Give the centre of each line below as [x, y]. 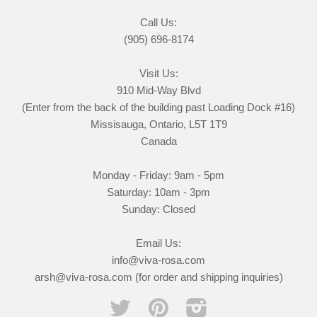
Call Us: [158, 22]
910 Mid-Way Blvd [158, 90]
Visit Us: [158, 73]
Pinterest [190, 304]
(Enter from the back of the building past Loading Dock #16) [158, 107]
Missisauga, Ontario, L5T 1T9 [158, 124]
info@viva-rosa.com [158, 260]
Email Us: [158, 243]
